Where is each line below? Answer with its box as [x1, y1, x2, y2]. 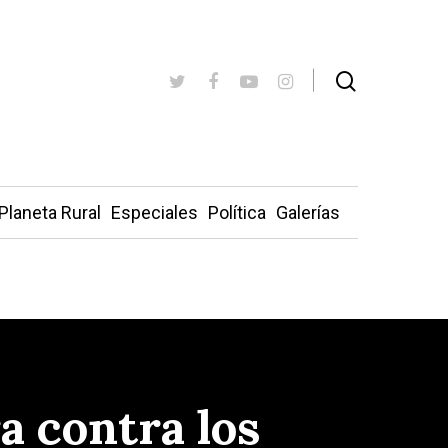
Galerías [275, 202, 340, 223]
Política [207, 202, 266, 223]
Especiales [110, 202, 198, 223]
